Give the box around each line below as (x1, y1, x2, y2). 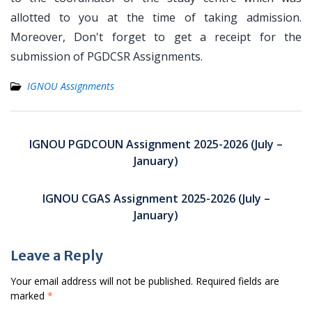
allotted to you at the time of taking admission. (10, 10, 302, 25)
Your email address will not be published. (10, 274, 193, 288)
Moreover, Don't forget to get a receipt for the (10, 29, 302, 45)
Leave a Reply (10, 247, 103, 264)
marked (10, 289, 47, 302)
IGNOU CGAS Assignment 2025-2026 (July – (42, 191, 270, 206)
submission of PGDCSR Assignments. (10, 49, 203, 64)
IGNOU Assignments (27, 79, 114, 93)
